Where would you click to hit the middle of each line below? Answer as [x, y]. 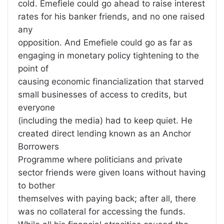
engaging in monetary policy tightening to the [108, 56]
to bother [36, 186]
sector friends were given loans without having [112, 173]
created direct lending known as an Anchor [104, 134]
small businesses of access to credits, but [102, 95]
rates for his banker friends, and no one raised [111, 17]
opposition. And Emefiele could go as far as [105, 43]
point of [33, 69]
